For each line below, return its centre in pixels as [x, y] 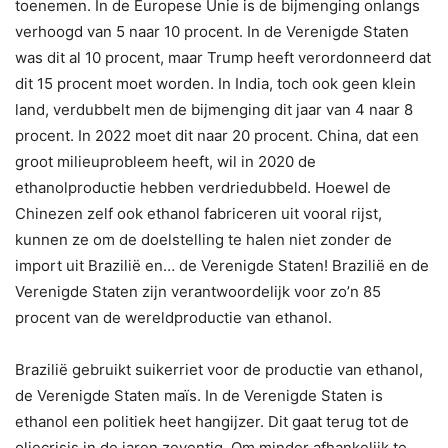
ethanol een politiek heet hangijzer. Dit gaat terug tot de [212, 421]
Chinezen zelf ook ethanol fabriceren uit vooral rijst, [198, 213]
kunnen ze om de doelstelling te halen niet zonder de [203, 239]
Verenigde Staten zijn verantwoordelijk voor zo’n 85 [198, 291]
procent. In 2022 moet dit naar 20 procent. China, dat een [217, 135]
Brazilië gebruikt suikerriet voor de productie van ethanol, [219, 369]
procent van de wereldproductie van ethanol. [173, 317]
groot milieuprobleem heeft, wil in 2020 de [165, 161]
